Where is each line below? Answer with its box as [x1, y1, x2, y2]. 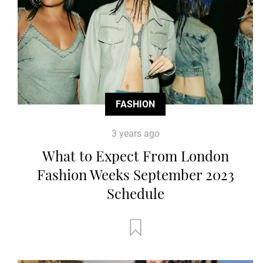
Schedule [106, 183, 164, 203]
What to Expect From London [42, 146, 229, 165]
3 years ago [111, 127, 160, 139]
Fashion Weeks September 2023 [36, 164, 234, 184]
